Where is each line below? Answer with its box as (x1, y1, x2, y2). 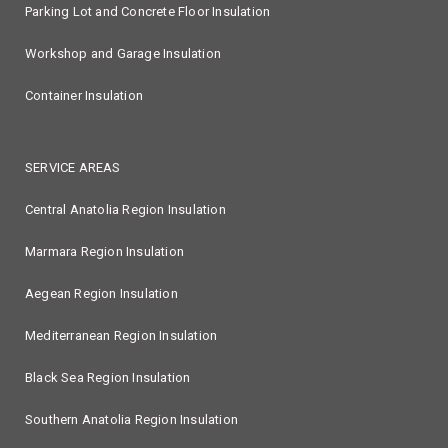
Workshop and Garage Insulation (25, 46, 221, 61)
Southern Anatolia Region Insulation (25, 412, 238, 427)
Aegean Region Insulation (25, 286, 178, 301)
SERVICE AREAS (25, 160, 121, 175)
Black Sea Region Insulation (25, 370, 191, 385)
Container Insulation (25, 88, 143, 103)
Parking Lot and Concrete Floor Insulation (25, 4, 271, 19)
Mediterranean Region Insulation (25, 328, 218, 343)
